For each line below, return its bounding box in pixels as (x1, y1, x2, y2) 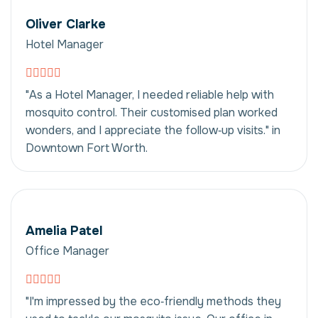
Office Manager (26, 243, 109, 258)
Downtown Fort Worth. (26, 140, 148, 155)
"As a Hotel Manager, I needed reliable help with (26, 87, 274, 102)
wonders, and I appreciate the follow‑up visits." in (26, 122, 280, 138)
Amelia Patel (26, 222, 102, 238)
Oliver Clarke (26, 16, 106, 32)
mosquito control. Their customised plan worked (26, 104, 278, 120)
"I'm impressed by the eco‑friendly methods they (26, 293, 281, 309)
